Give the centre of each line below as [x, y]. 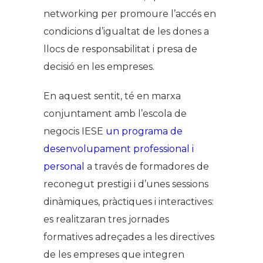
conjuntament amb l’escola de [115, 114]
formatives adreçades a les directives [129, 237]
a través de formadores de [147, 166]
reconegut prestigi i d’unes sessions [126, 184]
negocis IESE [73, 131]
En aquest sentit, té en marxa [112, 96]
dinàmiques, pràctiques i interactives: [129, 202]
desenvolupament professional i [119, 149]
